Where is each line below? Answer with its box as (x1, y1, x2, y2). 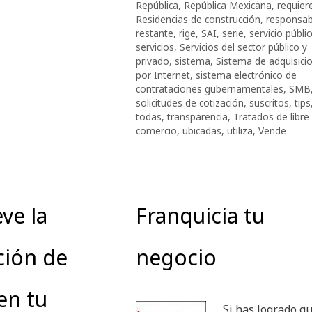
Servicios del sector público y (180, 40, 307, 54)
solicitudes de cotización (136, 95, 244, 109)
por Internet (136, 68, 190, 81)
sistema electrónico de (196, 68, 297, 81)
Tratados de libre (233, 109, 309, 123)
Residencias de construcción (136, 12, 260, 26)
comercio (136, 123, 177, 137)
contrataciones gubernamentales (136, 81, 283, 95)
